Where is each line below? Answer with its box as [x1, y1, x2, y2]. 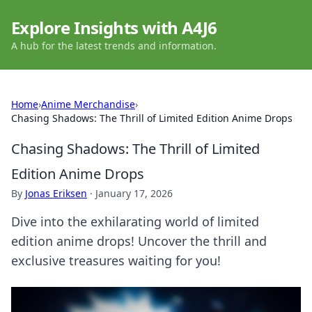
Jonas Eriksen [25, 187, 87, 200]
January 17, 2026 [95, 187, 173, 200]
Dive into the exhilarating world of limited [11, 213, 259, 230]
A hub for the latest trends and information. [11, 39, 217, 52]
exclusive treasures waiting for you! [11, 252, 221, 269]
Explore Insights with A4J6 [11, 16, 217, 39]
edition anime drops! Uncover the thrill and [11, 233, 267, 249]
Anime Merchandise [41, 97, 135, 111]
